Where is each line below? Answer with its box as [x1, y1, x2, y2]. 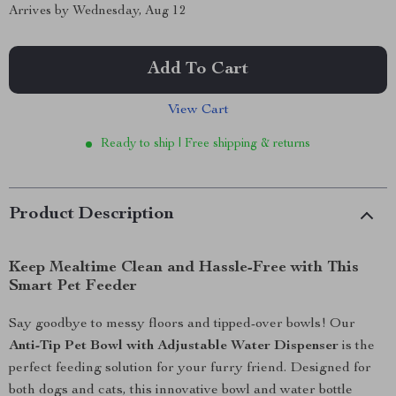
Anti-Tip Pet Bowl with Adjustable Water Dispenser [9, 339, 339, 354]
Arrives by [9, 4, 72, 18]
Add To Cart [148, 61, 248, 79]
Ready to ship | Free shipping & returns [101, 138, 310, 150]
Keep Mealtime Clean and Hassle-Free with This [9, 260, 359, 276]
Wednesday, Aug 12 [72, 4, 187, 18]
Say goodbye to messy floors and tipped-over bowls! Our [9, 317, 355, 331]
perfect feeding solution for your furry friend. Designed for [9, 362, 371, 376]
